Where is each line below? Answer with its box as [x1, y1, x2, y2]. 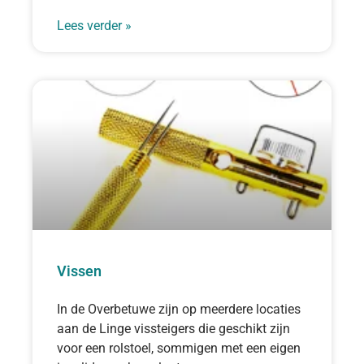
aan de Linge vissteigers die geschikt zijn [57, 320, 290, 336]
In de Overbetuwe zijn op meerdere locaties [57, 301, 301, 317]
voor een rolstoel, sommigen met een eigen [57, 340, 301, 356]
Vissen [57, 262, 102, 279]
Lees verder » [57, 17, 132, 33]
